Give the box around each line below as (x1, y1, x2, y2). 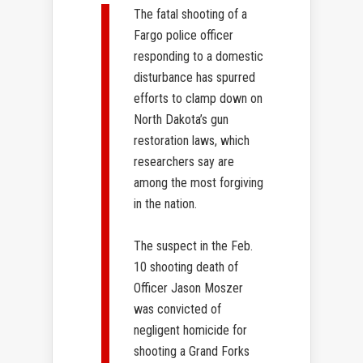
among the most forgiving (134, 175, 263, 191)
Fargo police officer (134, 28, 233, 44)
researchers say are (134, 154, 234, 170)
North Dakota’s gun (134, 112, 228, 128)
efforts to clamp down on (134, 91, 263, 107)
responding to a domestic (134, 49, 263, 65)
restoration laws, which (134, 133, 250, 149)
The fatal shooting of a (134, 6, 247, 23)
